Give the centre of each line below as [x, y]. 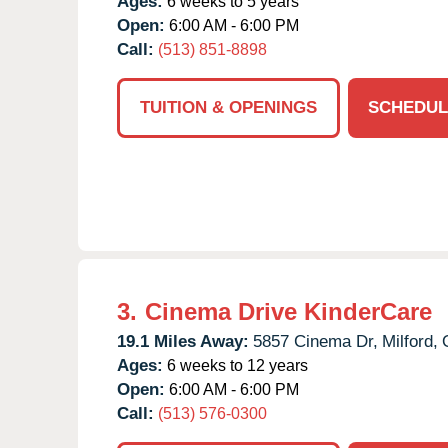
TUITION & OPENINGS [228, 107]
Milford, [410, 341]
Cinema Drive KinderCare [288, 311]
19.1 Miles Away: [183, 341]
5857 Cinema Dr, [315, 341]
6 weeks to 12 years [235, 365]
